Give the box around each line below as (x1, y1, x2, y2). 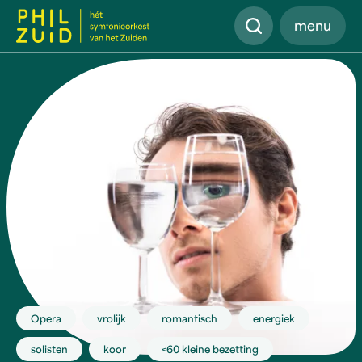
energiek (253, 315, 295, 325)
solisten (31, 346, 68, 356)
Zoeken (235, 11, 284, 24)
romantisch (162, 315, 217, 325)
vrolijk (97, 315, 126, 325)
